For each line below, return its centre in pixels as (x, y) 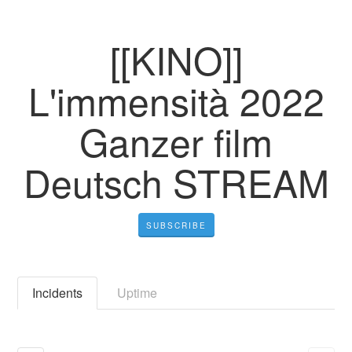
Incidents (58, 292)
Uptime (137, 292)
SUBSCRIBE (176, 225)
